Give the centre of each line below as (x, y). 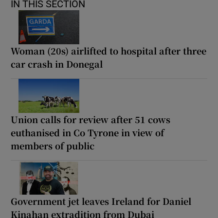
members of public (53, 146)
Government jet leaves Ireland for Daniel (101, 201)
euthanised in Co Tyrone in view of (88, 133)
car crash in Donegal (57, 64)
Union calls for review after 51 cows (91, 119)
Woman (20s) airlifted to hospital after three (109, 51)
